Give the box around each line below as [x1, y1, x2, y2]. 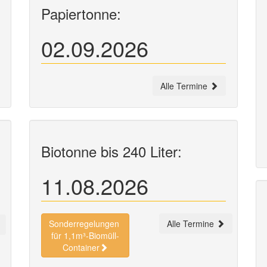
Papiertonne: [41, 3, 121, 24]
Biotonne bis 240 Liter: [41, 141, 182, 162]
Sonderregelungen [49, 218, 122, 229]
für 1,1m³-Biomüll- [51, 229, 119, 241]
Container [63, 241, 100, 253]
